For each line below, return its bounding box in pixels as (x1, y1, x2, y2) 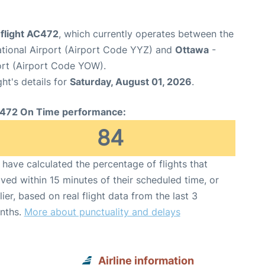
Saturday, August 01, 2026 (70, 76, 192, 88)
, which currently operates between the (59, 28, 234, 40)
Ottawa (175, 44, 209, 56)
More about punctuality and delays (24, 206, 180, 218)
